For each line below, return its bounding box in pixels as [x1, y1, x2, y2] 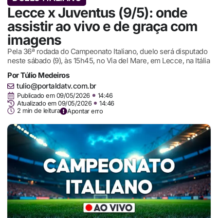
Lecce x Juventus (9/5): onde [7, 4, 187, 21]
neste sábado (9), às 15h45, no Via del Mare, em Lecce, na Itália [7, 55, 210, 65]
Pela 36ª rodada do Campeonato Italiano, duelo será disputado [7, 46, 207, 56]
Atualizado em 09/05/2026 [17, 99, 91, 107]
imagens [7, 31, 61, 48]
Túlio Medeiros [20, 70, 69, 80]
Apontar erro [67, 107, 103, 115]
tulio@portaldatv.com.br [17, 81, 96, 91]
